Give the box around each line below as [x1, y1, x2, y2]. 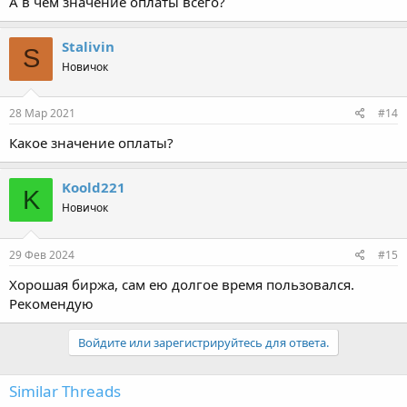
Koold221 [62, 178, 125, 197]
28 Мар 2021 [9, 105, 75, 122]
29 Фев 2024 [9, 246, 74, 263]
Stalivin [62, 36, 114, 55]
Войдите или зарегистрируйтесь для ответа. [78, 333, 329, 351]
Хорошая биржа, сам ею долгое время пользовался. [9, 274, 354, 293]
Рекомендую [9, 293, 94, 313]
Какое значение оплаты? [9, 134, 174, 153]
